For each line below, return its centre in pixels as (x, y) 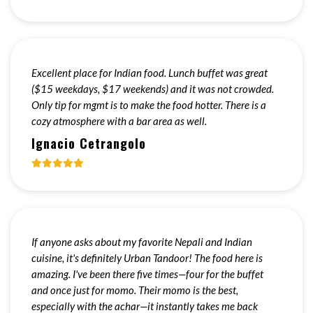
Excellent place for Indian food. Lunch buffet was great (150, 73)
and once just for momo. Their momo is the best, (135, 290)
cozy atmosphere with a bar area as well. (119, 121)
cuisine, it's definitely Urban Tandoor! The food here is (147, 258)
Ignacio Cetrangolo (89, 143)
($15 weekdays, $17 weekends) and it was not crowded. (153, 89)
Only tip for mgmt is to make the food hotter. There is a (149, 105)
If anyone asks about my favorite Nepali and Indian (142, 242)
